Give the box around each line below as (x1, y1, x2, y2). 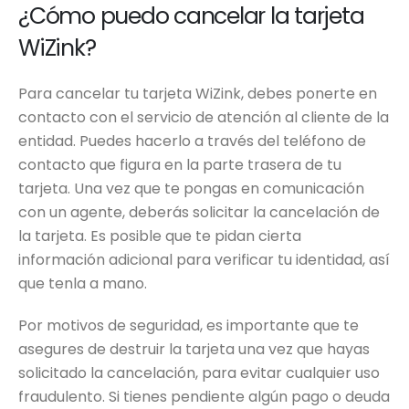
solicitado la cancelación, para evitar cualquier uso (18, 362, 380, 383)
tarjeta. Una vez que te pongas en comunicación (18, 178, 364, 199)
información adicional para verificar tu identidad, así (18, 249, 390, 270)
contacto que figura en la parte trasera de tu (18, 154, 341, 175)
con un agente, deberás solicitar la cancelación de (18, 202, 380, 223)
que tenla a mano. (18, 273, 147, 294)
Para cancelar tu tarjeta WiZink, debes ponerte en (18, 83, 377, 104)
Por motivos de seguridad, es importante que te (18, 315, 359, 336)
